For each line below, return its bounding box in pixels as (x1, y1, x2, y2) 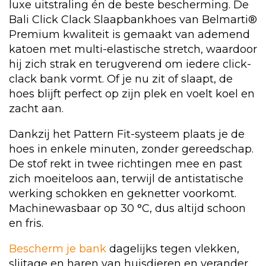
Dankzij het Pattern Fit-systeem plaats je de (9, 128, 245, 141)
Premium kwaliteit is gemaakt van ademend (9, 28, 250, 42)
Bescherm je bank (9, 242, 106, 256)
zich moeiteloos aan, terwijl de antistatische (9, 172, 243, 186)
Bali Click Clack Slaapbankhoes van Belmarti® (9, 13, 257, 27)
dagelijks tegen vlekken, (106, 242, 239, 256)
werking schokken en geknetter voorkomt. (9, 187, 236, 201)
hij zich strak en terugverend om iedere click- (9, 58, 251, 71)
